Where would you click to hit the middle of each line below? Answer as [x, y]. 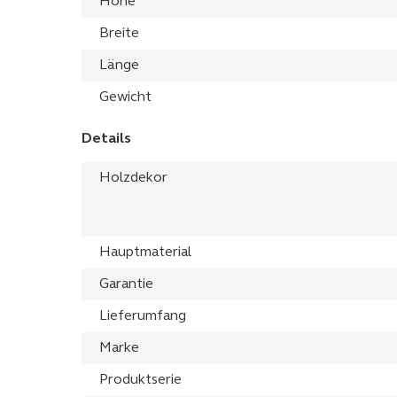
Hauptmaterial [145, 252]
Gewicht [125, 97]
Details [106, 139]
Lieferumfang [143, 316]
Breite [119, 33]
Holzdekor [133, 178]
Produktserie [140, 380]
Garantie [126, 284]
